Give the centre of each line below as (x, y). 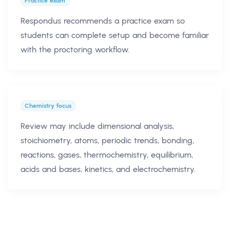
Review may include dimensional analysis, (97, 126)
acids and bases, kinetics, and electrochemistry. (108, 169)
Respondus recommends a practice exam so (103, 21)
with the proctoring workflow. (75, 50)
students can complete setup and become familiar (115, 35)
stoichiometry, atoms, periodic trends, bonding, (107, 140)
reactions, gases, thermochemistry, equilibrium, (107, 155)
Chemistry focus (48, 106)
